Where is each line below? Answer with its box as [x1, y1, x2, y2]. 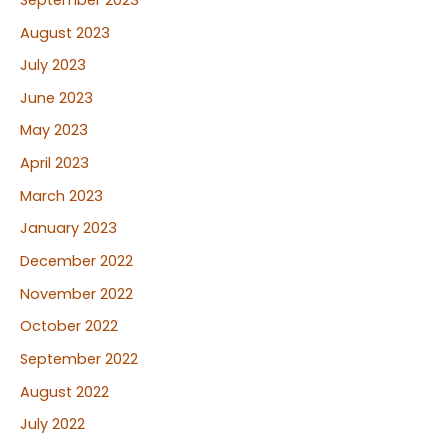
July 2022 [20, 414, 85, 435]
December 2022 [20, 251, 133, 271]
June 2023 [20, 87, 93, 108]
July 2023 [20, 55, 86, 76]
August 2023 [20, 22, 110, 43]
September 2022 [20, 348, 138, 369]
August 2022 [20, 381, 109, 402]
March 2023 [20, 185, 103, 206]
